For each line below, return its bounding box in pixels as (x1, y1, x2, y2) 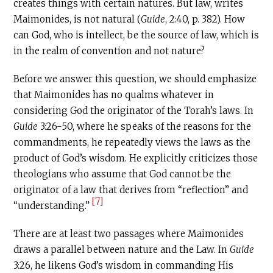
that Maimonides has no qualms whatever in (13, 89, 214, 101)
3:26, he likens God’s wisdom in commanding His (13, 260, 234, 271)
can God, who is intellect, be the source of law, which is (13, 29, 260, 41)
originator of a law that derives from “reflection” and (13, 184, 249, 196)
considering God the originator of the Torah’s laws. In (13, 105, 254, 116)
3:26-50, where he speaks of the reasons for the (38, 121, 252, 132)
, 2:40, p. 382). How (165, 13, 246, 25)
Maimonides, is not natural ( (13, 13, 141, 25)
